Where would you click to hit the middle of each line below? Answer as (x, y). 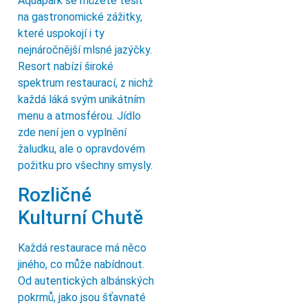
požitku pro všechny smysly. (85, 165)
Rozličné (55, 195)
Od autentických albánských (86, 281)
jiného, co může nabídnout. (81, 265)
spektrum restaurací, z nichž (86, 82)
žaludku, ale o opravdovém (81, 148)
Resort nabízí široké (66, 66)
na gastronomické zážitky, (80, 16)
